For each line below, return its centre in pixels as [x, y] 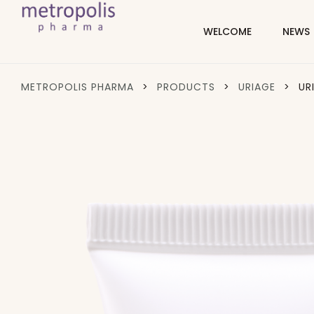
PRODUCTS [186, 87]
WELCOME [227, 32]
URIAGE [257, 87]
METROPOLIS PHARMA [77, 87]
